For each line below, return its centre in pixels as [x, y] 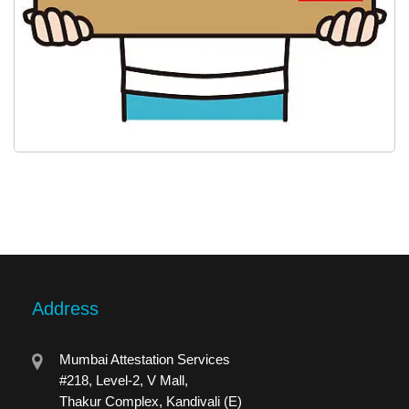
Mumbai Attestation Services [145, 359]
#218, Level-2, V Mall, [124, 380]
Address [65, 308]
